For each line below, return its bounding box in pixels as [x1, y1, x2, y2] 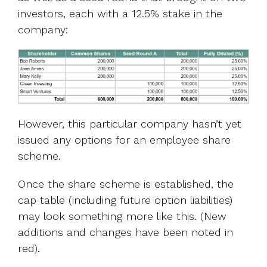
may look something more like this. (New [18, 210, 226, 223]
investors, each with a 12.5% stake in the [18, 7, 222, 20]
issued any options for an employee [18, 133, 199, 147]
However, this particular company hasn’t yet [18, 117, 241, 131]
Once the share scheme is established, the [18, 178, 234, 191]
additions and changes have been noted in [18, 226, 233, 239]
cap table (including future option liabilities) [18, 194, 232, 207]
